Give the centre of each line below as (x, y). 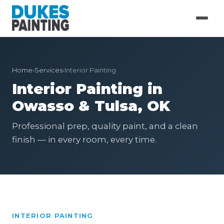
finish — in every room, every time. (84, 139)
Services (48, 70)
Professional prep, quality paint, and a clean (105, 126)
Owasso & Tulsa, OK (91, 106)
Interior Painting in (87, 89)
